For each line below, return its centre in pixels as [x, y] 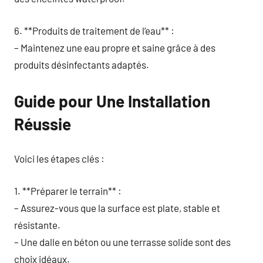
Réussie [43, 124]
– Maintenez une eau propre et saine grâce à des [115, 47]
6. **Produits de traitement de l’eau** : [94, 30]
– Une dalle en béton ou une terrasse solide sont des [122, 242]
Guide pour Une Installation [112, 101]
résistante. [37, 225]
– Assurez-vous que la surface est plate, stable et [117, 208]
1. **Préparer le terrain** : [68, 190]
